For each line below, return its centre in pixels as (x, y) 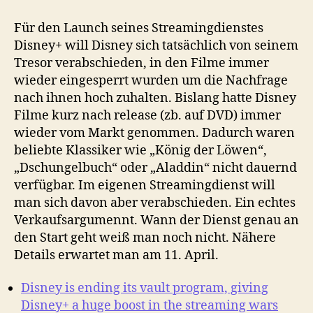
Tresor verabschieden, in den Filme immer (141, 63)
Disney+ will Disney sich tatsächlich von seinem (156, 45)
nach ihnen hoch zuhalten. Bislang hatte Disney (155, 98)
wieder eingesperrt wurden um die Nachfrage (151, 80)
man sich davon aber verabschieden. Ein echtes (155, 203)
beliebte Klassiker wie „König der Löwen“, (140, 150)
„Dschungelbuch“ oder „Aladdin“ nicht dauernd (155, 168)
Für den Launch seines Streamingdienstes (139, 28)
